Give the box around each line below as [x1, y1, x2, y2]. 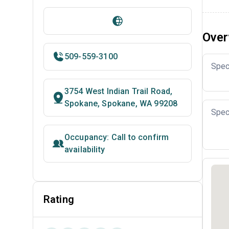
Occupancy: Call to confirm [64, 132, 169, 142]
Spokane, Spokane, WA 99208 [64, 99, 178, 108]
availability [64, 145, 105, 154]
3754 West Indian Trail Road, [64, 86, 173, 96]
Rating [43, 193, 74, 205]
